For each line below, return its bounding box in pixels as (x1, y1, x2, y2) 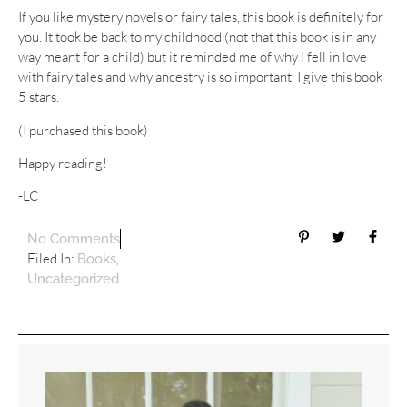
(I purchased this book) (18, 121, 148, 139)
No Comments (27, 230, 120, 247)
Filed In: (27, 249, 74, 267)
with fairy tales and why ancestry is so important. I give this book (18, 68, 382, 86)
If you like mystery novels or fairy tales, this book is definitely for (18, 8, 383, 26)
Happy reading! (18, 154, 107, 172)
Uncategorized (27, 270, 119, 287)
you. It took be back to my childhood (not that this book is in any (18, 28, 376, 46)
